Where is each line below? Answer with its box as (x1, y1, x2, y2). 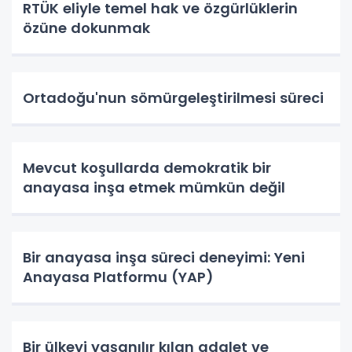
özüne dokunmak (23, 18, 150, 38)
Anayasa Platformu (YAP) (23, 267, 214, 287)
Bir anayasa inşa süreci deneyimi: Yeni (23, 247, 305, 267)
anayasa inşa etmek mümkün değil (23, 178, 285, 197)
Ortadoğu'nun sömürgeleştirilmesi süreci (23, 88, 324, 108)
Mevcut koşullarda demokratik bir (23, 158, 271, 178)
